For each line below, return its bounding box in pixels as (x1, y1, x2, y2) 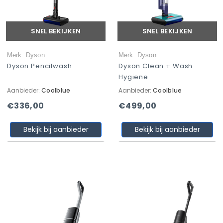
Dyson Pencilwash (7, 61, 72, 71)
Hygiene (118, 72, 148, 82)
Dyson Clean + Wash (118, 61, 193, 71)
